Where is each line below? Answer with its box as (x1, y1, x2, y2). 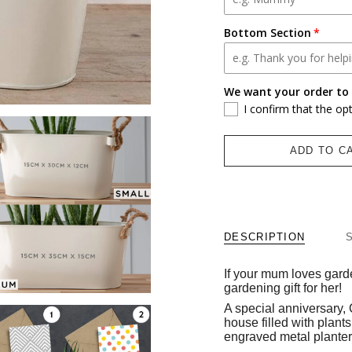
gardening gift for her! (224, 280, 342, 295)
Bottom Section (224, 24, 311, 40)
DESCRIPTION (224, 230, 306, 243)
